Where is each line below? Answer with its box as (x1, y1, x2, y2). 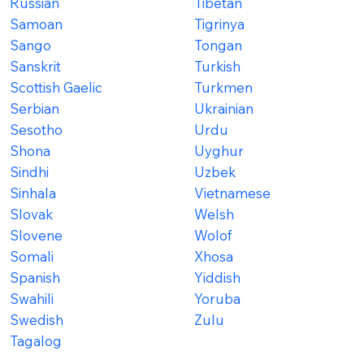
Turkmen (193, 79, 253, 97)
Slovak (9, 206, 53, 223)
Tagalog (9, 332, 62, 350)
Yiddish (193, 269, 240, 287)
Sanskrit (9, 58, 61, 76)
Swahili (9, 290, 54, 308)
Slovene (9, 227, 63, 245)
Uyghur (193, 142, 244, 160)
